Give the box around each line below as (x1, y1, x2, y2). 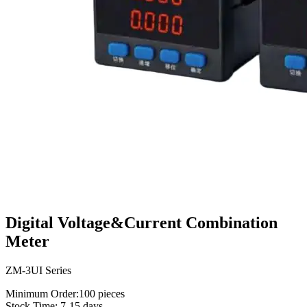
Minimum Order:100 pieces (5, 287, 125, 299)
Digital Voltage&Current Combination (5, 213, 278, 232)
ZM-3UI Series (5, 264, 71, 276)
